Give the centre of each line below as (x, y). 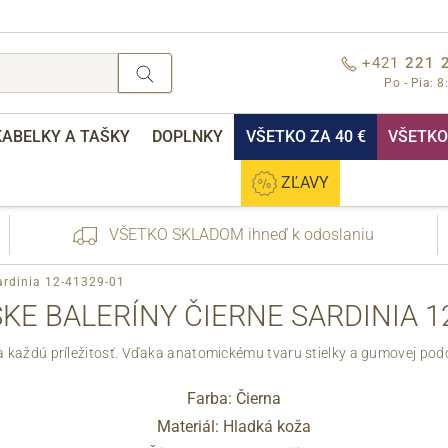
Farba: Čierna (234, 398)
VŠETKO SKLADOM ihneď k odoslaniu (240, 234)
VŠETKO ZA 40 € (305, 136)
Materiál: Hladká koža (234, 426)
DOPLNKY (188, 136)
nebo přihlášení (290, 391)
